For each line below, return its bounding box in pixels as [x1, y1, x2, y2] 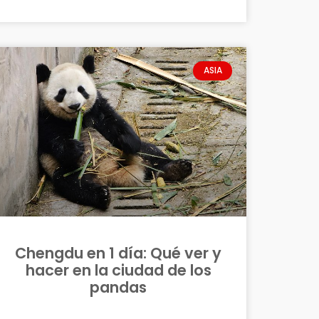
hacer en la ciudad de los [25, 259, 211, 281]
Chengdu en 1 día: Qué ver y [15, 242, 221, 263]
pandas [90, 276, 147, 298]
